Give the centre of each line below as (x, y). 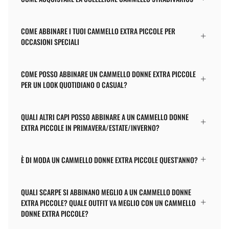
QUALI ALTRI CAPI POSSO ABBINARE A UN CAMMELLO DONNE (105, 117)
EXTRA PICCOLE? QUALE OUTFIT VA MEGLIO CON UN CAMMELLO (108, 202)
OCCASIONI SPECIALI (50, 41)
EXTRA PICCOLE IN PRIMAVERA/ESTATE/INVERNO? (90, 127)
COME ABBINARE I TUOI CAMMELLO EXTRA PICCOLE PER (98, 31)
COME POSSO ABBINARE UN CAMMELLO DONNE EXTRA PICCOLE (108, 74)
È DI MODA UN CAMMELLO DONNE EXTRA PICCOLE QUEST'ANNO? (109, 159)
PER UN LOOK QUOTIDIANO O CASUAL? (74, 84)
